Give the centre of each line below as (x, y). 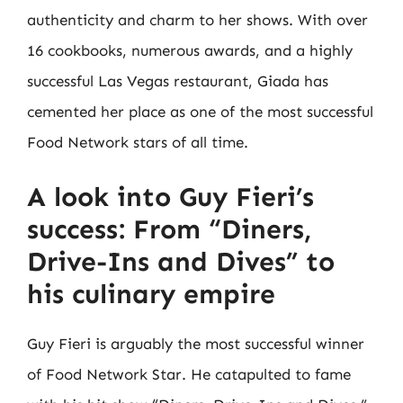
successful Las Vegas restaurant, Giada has (178, 81)
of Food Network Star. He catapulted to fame (189, 374)
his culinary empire (151, 294)
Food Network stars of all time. (138, 142)
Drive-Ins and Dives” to (181, 261)
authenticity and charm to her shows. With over (197, 20)
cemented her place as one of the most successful (200, 112)
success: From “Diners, (169, 229)
